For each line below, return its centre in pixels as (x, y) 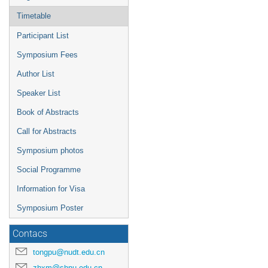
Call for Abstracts (47, 131)
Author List (36, 74)
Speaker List (39, 93)
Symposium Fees (47, 55)
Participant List (43, 36)
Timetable (34, 16)
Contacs (30, 234)
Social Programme (49, 170)
